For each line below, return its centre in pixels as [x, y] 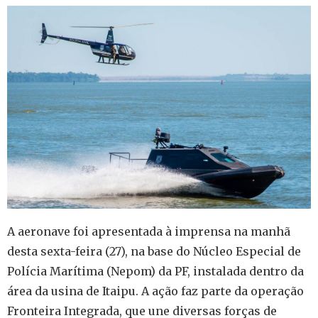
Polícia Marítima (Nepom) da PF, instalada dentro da [155, 272]
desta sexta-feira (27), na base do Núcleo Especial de [154, 252]
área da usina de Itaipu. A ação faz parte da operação [155, 291]
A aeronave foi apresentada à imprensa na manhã [149, 232]
